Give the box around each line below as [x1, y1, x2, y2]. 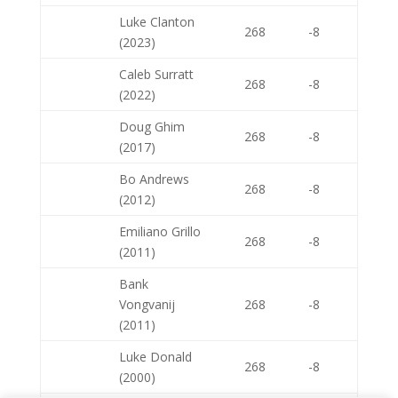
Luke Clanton [118, 13, 195, 30]
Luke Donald [118, 348, 192, 365]
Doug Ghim [118, 118, 185, 135]
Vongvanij [118, 296, 175, 313]
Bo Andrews [118, 171, 189, 187]
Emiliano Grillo [118, 223, 201, 240]
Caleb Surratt [118, 66, 194, 83]
